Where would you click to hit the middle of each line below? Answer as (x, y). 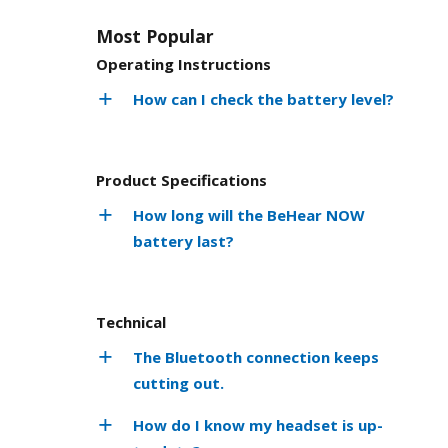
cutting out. (178, 382)
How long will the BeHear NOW (249, 214)
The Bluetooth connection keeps (256, 356)
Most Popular (155, 35)
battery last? (183, 240)
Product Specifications (181, 179)
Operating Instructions (183, 63)
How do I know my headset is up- (258, 424)
